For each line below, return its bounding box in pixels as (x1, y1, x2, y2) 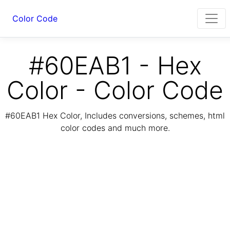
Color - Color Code (7, 75, 223, 105)
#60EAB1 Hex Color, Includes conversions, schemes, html (5, 110, 225, 121)
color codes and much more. (60, 123, 170, 133)
